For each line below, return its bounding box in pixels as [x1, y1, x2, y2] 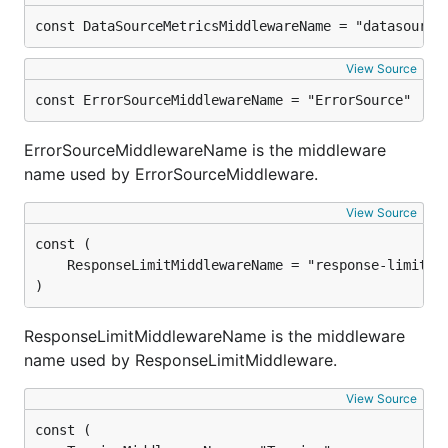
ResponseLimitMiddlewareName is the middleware [24, 326, 405, 346]
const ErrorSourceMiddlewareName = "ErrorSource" [35, 92, 411, 108]
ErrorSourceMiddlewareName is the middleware [24, 140, 386, 160]
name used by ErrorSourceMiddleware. [24, 164, 318, 184]
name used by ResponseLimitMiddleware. [24, 350, 337, 370]
